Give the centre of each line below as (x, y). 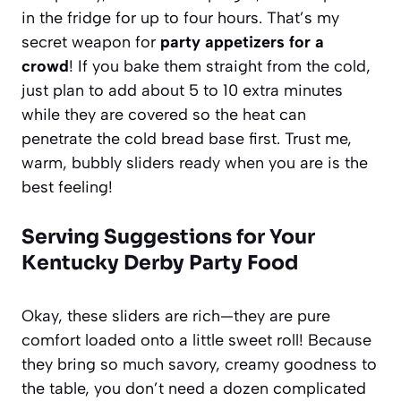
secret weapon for (91, 42)
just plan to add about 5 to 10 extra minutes (182, 90)
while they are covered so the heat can (164, 114)
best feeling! (67, 187)
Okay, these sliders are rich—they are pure (176, 316)
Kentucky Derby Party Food (160, 262)
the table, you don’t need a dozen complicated (194, 388)
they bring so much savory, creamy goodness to (199, 364)
